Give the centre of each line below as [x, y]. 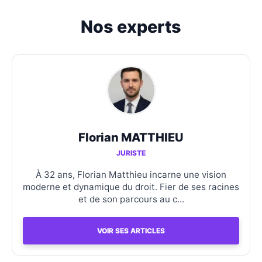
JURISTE [131, 153]
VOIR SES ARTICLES [131, 230]
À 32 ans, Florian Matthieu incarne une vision [131, 174]
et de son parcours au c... [131, 199]
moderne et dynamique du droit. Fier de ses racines [131, 187]
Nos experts [131, 26]
